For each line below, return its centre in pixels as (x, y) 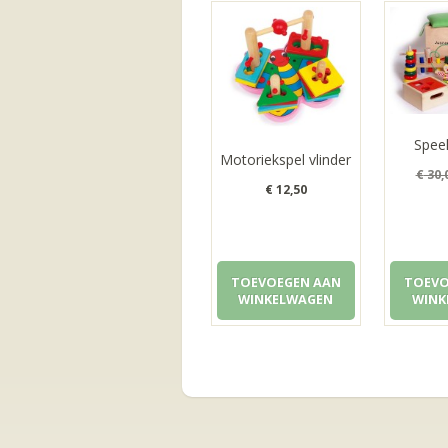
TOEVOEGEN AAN (285, 282)
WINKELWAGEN (286, 299)
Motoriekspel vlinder (286, 160)
